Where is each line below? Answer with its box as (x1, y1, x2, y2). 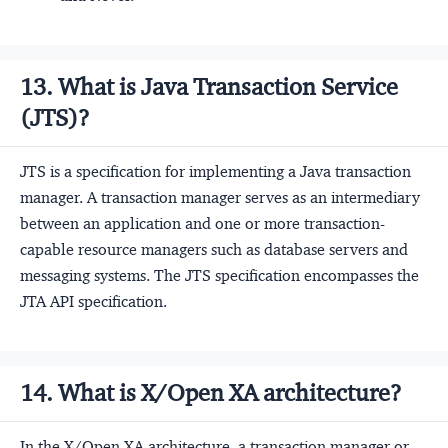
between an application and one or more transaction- (20, 213, 385, 233)
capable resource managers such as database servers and (20, 239, 408, 259)
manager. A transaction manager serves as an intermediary (20, 187, 420, 207)
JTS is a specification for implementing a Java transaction (20, 161, 411, 181)
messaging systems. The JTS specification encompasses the (20, 265, 419, 285)
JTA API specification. (20, 291, 167, 311)
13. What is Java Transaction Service (20, 71, 398, 102)
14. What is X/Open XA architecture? (20, 377, 402, 408)
